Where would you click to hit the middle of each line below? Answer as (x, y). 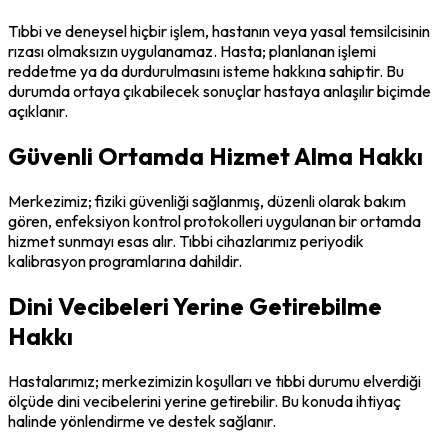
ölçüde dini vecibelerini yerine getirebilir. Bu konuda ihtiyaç (204, 400)
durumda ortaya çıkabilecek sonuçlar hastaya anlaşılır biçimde (219, 91)
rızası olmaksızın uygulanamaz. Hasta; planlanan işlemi (192, 51)
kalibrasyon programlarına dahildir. (125, 261)
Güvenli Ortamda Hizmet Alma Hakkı (215, 156)
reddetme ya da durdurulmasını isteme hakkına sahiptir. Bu (206, 71)
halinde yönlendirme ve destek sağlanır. (142, 420)
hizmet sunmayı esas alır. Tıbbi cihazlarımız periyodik (186, 241)
